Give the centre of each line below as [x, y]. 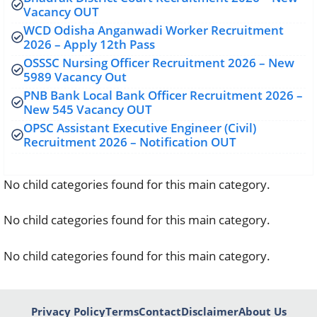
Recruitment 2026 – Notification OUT [130, 142]
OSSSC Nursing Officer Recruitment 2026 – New [159, 62]
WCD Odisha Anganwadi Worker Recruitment [154, 30]
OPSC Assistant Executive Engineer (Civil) [140, 127]
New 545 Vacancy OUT [88, 109]
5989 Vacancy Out [75, 76]
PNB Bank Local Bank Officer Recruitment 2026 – [163, 95]
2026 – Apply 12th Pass [89, 44]
